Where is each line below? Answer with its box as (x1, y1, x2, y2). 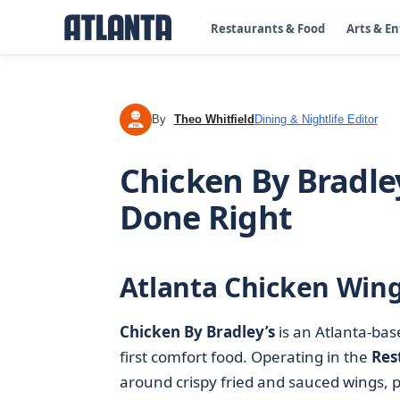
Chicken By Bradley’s (119, 321, 275, 342)
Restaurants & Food (211, 20, 325, 37)
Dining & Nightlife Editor (254, 112, 378, 126)
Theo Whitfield (173, 112, 254, 126)
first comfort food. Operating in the (119, 346, 371, 367)
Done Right (119, 196, 293, 239)
